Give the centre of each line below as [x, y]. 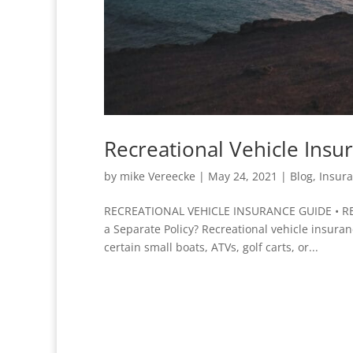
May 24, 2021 [243, 176]
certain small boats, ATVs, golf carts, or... [211, 247]
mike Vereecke [158, 176]
